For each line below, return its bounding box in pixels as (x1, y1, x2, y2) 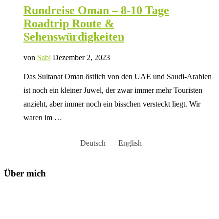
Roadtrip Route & (23, 17, 114, 30)
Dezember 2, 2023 (53, 53, 110, 62)
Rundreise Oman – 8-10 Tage (23, 4, 169, 17)
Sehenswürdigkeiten (23, 30, 124, 44)
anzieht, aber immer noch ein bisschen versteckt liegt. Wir (23, 100, 200, 109)
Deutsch (80, 138, 106, 147)
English (118, 138, 142, 147)
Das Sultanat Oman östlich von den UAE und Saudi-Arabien (23, 72, 212, 81)
